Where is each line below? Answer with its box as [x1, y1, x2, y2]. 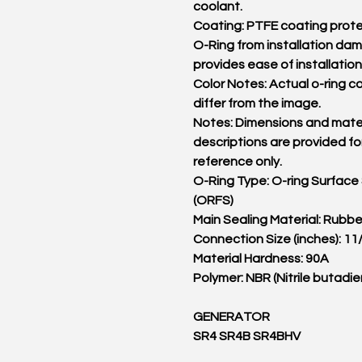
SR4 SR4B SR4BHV [193, 330, 301, 343]
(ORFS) [193, 194, 234, 207]
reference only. [193, 155, 282, 168]
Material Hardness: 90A [193, 252, 329, 265]
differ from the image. [193, 97, 321, 110]
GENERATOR [193, 310, 270, 323]
